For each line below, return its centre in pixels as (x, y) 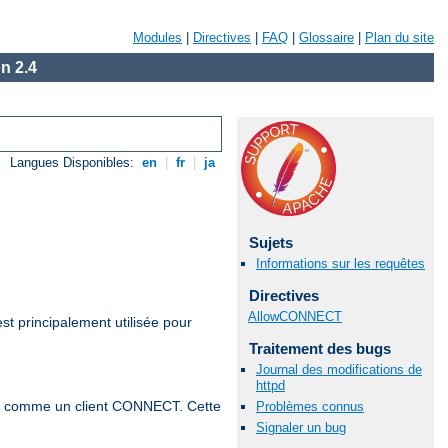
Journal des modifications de (339, 369)
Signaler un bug (301, 428)
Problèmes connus (310, 407)
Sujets (270, 242)
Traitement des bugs (319, 348)
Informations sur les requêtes (340, 264)
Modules (157, 37)
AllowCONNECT (295, 316)
